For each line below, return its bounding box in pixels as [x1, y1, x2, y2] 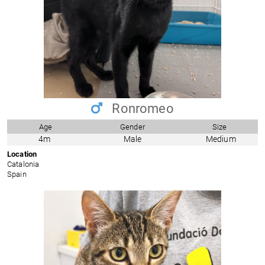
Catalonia [7, 160, 40, 169]
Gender [120, 122, 145, 131]
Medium [205, 134, 236, 144]
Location [7, 150, 37, 159]
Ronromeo [109, 101, 174, 117]
